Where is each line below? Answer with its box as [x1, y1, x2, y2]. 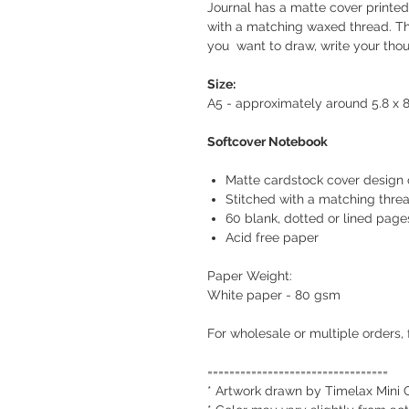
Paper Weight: [207, 268, 292, 283]
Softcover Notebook [207, 134, 328, 149]
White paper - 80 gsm [207, 288, 341, 302]
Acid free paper [225, 230, 319, 245]
